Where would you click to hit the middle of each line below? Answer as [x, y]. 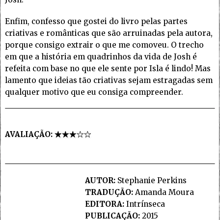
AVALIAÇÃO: [30, 134]
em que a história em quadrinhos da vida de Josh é [101, 57]
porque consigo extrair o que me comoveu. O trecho [104, 45]
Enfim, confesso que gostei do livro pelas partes [96, 22]
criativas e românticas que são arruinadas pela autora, [109, 33]
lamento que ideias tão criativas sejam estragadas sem [109, 81]
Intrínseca [144, 204]
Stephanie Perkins [151, 181]
